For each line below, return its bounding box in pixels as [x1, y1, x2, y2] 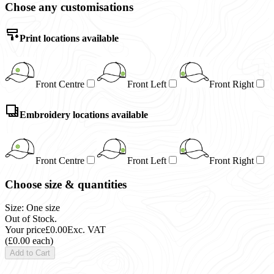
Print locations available [20, 33, 119, 44]
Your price [5, 224, 45, 235]
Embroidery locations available [20, 109, 148, 120]
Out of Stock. [5, 213, 57, 224]
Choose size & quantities [5, 177, 127, 191]
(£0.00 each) [5, 235, 53, 246]
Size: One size [5, 202, 60, 213]
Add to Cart [10, 248, 50, 258]
